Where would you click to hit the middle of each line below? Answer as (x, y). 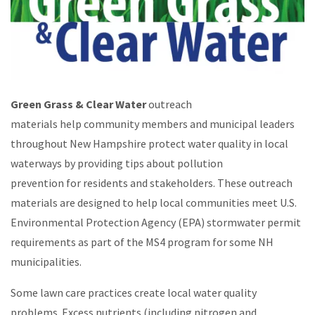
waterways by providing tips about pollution (117, 163)
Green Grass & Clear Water (78, 104)
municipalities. (46, 261)
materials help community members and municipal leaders (153, 123)
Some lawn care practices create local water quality (134, 292)
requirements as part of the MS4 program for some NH (142, 242)
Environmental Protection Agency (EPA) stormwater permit (156, 222)
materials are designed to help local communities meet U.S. (154, 202)
